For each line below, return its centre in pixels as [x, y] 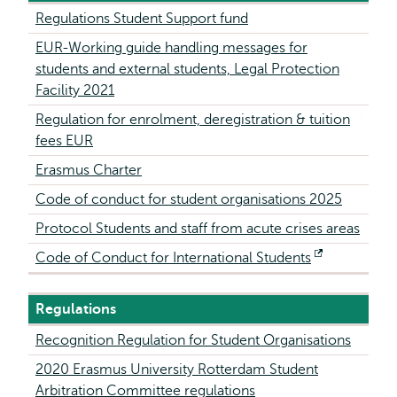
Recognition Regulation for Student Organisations [193, 340]
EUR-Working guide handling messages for [171, 48]
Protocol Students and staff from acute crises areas [198, 229]
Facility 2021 [75, 90]
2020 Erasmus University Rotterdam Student [177, 370]
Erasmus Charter [89, 170]
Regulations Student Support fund [142, 19]
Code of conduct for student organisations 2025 [189, 199]
